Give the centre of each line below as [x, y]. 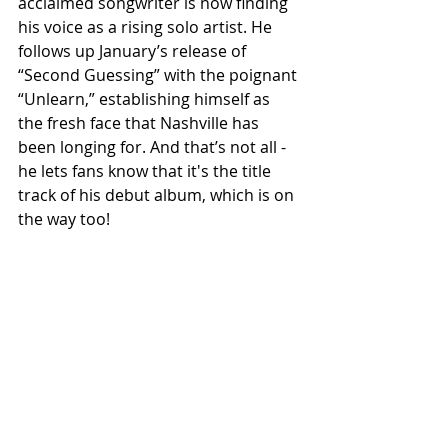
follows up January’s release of [134, 51]
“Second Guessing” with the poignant [159, 75]
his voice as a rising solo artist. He [147, 27]
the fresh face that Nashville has [140, 123]
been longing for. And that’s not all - [154, 147]
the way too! [64, 219]
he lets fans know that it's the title [146, 171]
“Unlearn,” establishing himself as [146, 99]
